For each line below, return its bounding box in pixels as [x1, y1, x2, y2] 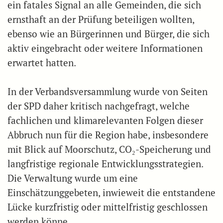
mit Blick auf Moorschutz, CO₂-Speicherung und [7, 143, 211, 155]
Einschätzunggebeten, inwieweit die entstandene [7, 186, 216, 199]
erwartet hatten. [7, 56, 76, 69]
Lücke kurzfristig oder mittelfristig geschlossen [7, 201, 208, 213]
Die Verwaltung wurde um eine [7, 172, 138, 184]
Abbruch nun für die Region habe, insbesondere [7, 128, 209, 141]
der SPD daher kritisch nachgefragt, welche [7, 100, 190, 112]
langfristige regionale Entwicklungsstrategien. [7, 157, 203, 170]
